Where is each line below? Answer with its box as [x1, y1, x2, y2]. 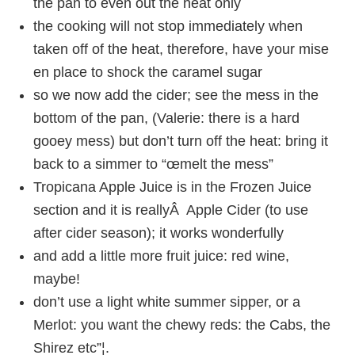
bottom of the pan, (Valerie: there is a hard [33, 110, 300, 126]
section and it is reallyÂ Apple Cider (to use [33, 202, 309, 218]
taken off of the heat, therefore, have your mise [33, 41, 330, 57]
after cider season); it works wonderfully [33, 225, 284, 241]
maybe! [33, 271, 81, 287]
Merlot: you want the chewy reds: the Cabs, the [33, 317, 331, 333]
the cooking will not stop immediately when [33, 18, 303, 34]
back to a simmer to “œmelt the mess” [33, 156, 274, 172]
